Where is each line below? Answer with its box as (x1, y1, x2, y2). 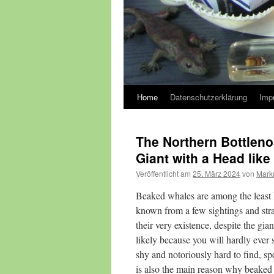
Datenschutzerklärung (170, 91, 247, 103)
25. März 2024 (193, 168, 240, 179)
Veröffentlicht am (136, 168, 191, 179)
